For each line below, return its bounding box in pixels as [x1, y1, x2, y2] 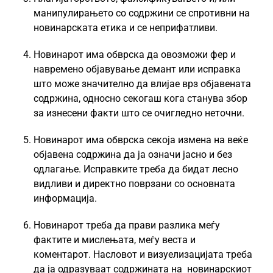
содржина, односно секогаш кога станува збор [34, 93, 247, 104]
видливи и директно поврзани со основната [34, 178, 235, 190]
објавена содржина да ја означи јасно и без [34, 149, 232, 160]
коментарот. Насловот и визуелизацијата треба [34, 249, 252, 260]
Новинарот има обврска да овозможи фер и [34, 49, 236, 60]
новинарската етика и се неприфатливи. [34, 22, 218, 34]
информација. [34, 193, 97, 204]
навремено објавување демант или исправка [34, 63, 241, 75]
